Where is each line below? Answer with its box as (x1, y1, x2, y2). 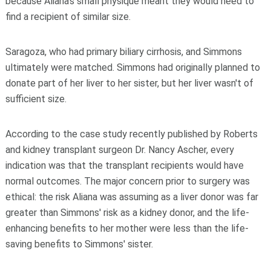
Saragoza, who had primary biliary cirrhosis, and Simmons (5, 46, 242, 58)
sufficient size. (5, 93, 67, 105)
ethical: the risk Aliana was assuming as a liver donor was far (5, 191, 258, 203)
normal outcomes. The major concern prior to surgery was (5, 175, 250, 188)
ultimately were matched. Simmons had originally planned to (5, 62, 260, 74)
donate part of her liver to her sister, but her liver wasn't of (5, 77, 253, 90)
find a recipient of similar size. (5, 11, 131, 23)
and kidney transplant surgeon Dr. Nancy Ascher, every (5, 144, 234, 156)
